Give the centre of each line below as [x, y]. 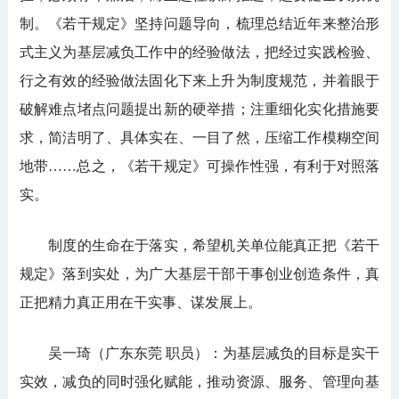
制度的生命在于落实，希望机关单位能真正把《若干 [199, 246]
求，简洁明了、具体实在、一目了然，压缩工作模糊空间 [199, 138]
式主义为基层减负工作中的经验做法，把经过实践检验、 [199, 53]
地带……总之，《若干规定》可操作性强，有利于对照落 [199, 167]
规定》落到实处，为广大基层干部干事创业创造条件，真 [199, 274]
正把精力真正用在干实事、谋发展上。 [140, 303]
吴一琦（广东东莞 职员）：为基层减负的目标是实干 [199, 354]
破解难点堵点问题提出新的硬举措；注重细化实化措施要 [199, 110]
